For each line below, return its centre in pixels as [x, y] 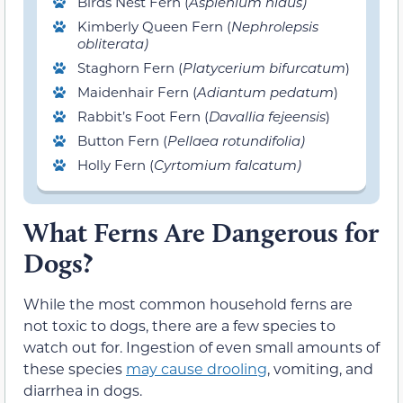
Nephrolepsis [275, 27]
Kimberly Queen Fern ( [154, 27]
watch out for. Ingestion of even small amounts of [201, 347]
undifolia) [273, 141]
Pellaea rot [204, 141]
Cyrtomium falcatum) [228, 165]
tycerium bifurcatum [275, 68]
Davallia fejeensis [267, 116]
